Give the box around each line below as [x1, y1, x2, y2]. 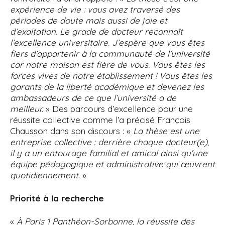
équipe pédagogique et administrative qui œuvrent [10, 159, 215, 169]
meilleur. [10, 103, 46, 114]
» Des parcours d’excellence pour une [46, 103, 193, 114]
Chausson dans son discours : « [10, 126, 131, 136]
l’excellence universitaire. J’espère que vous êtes [10, 37, 204, 48]
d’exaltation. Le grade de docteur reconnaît [10, 26, 183, 37]
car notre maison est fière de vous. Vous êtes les [10, 59, 205, 70]
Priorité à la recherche [10, 193, 104, 203]
